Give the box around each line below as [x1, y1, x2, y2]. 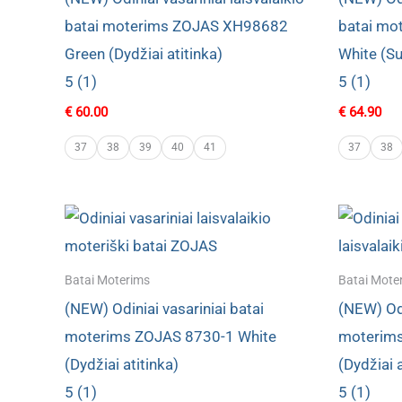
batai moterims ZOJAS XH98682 [65, 17, 288, 36]
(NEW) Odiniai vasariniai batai [65, 299, 264, 318]
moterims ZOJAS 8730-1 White [65, 327, 276, 345]
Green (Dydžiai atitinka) [65, 45, 223, 64]
